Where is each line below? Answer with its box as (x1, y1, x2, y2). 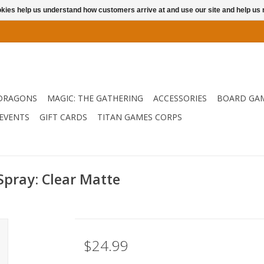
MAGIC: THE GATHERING (47, 93, 143, 104)
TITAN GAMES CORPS (97, 111, 182, 123)
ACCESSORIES (153, 93, 207, 104)
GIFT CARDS (39, 111, 87, 123)
